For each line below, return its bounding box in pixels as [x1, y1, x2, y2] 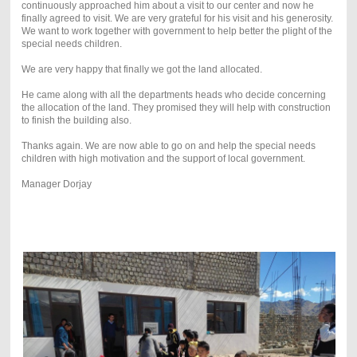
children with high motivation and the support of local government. [21, 153, 305, 165]
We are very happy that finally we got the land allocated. [21, 64, 262, 76]
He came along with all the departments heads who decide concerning [21, 89, 326, 101]
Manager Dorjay [21, 178, 92, 190]
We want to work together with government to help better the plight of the [21, 25, 332, 37]
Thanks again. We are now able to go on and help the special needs [21, 140, 316, 152]
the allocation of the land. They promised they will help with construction [21, 102, 331, 114]
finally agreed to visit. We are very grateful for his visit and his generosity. [21, 13, 333, 25]
